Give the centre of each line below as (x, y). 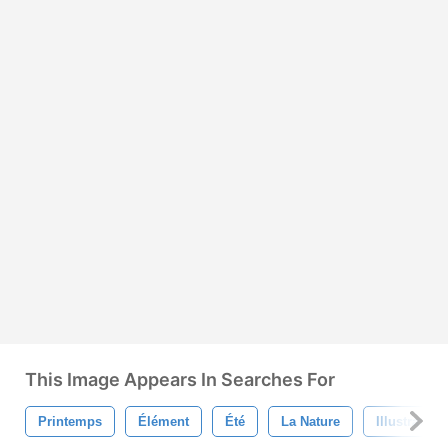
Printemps (70, 421)
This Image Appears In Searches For (180, 379)
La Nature (310, 421)
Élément (163, 421)
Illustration (409, 421)
